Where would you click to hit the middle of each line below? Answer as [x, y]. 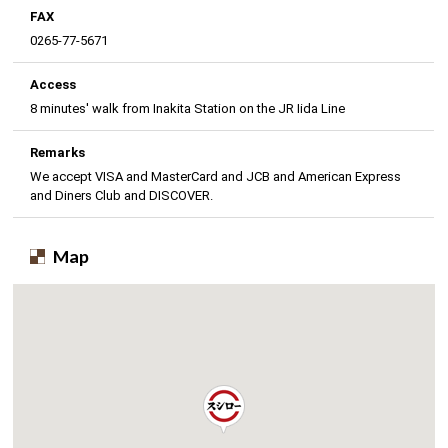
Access [53, 84]
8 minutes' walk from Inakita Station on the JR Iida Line [188, 108]
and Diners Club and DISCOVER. [122, 195]
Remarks [58, 152]
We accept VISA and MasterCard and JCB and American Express [216, 176]
